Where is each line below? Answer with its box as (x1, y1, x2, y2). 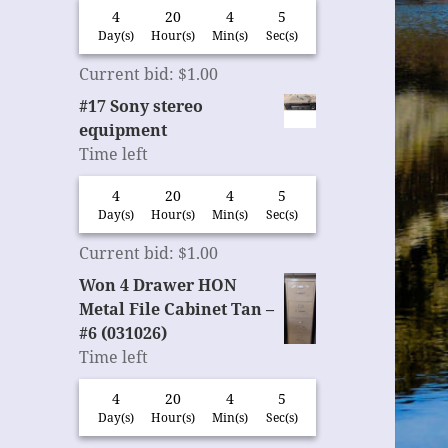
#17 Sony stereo (79, 95, 204, 118)
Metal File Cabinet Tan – (79, 298, 275, 321)
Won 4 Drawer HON (79, 274, 238, 297)
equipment (79, 119, 168, 142)
